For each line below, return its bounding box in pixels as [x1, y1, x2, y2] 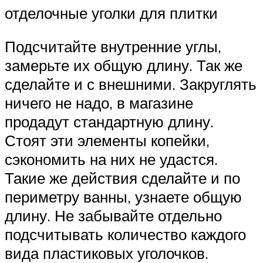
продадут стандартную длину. [5, 112, 214, 131]
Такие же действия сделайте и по [5, 168, 240, 188]
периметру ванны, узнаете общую [5, 187, 242, 207]
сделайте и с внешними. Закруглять [5, 75, 257, 94]
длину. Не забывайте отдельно [5, 206, 222, 225]
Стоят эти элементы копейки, [5, 131, 210, 150]
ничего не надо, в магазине [5, 93, 193, 113]
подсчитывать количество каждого [5, 225, 246, 244]
